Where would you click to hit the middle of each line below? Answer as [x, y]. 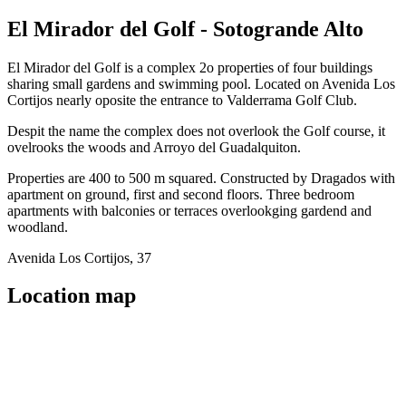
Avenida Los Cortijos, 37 [79, 257]
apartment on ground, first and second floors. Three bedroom [181, 194]
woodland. [38, 227]
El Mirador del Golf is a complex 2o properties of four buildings [190, 67]
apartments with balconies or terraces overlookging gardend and [189, 210]
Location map [72, 296]
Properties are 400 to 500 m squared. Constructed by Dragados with [201, 178]
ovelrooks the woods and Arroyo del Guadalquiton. [154, 147]
